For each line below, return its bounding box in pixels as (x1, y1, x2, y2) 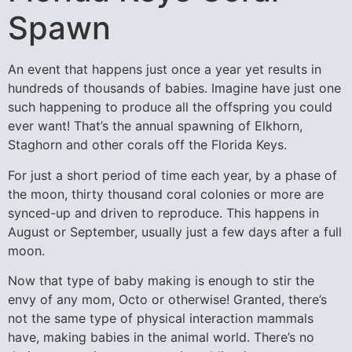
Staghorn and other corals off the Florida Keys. (8, 137, 287, 153)
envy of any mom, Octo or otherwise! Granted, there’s (8, 291, 327, 308)
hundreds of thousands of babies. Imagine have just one (8, 80, 341, 97)
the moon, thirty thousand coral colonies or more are (8, 185, 324, 202)
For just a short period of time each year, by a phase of (8, 167, 337, 183)
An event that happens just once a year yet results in (8, 61, 321, 78)
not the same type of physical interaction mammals (8, 310, 313, 327)
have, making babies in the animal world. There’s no (8, 329, 314, 346)
